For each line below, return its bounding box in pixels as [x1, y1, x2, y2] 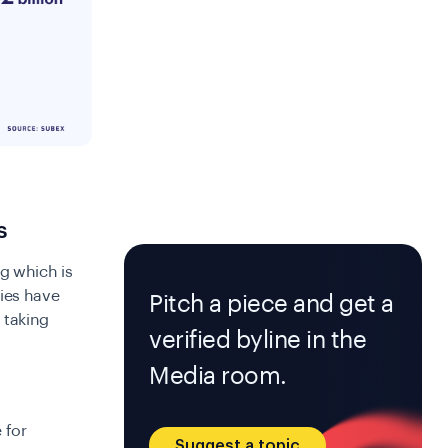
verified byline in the [149, 328, 367, 352]
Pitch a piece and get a [149, 292, 394, 316]
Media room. [149, 364, 287, 388]
